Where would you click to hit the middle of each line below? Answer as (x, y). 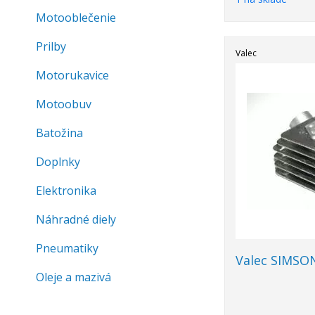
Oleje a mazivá (73, 277)
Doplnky (58, 162)
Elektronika (66, 191)
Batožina (59, 133)
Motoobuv (64, 104)
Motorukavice (72, 75)
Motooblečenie (76, 18)
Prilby (51, 46)
